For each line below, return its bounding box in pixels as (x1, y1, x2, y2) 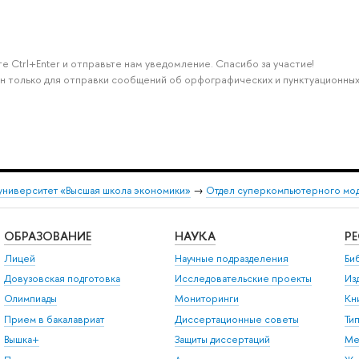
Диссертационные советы (174, 312, 299, 326)
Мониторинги (174, 292, 239, 306)
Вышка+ (3, 333, 39, 347)
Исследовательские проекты (174, 272, 312, 286)
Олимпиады (3, 292, 57, 306)
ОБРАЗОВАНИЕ (3, 228, 91, 245)
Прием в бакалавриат (3, 312, 104, 326)
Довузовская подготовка (3, 272, 120, 286)
